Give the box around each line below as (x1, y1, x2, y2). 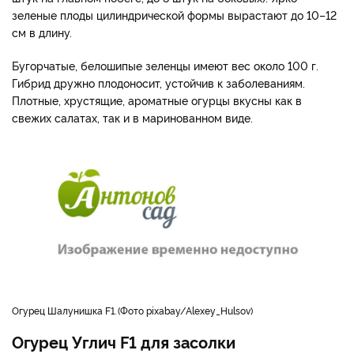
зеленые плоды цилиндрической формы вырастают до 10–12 (12, 6, 337, 22)
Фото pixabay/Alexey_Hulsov (120, 303, 250, 318)
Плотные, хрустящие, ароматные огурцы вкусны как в (12, 92, 302, 107)
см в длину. (12, 24, 75, 40)
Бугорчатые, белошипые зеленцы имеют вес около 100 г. (12, 57, 318, 73)
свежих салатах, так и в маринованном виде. (12, 109, 253, 125)
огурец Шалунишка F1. (19, 303, 116, 318)
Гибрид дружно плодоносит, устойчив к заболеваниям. (12, 74, 305, 90)
